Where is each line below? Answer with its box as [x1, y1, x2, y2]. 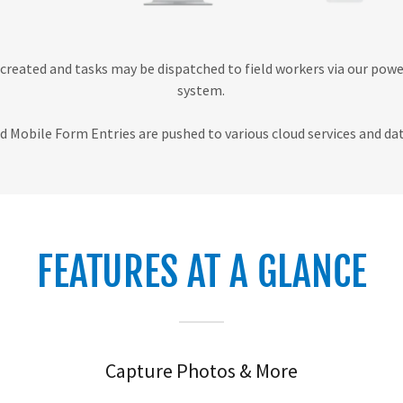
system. [177, 80, 226, 99]
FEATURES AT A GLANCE [36, 246, 367, 297]
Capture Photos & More [105, 357, 298, 383]
